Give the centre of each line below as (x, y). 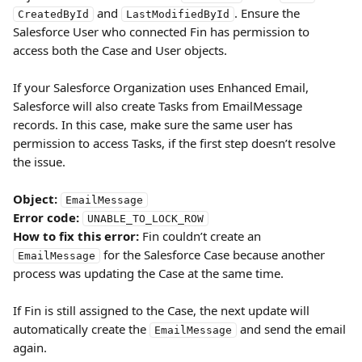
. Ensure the (269, 13)
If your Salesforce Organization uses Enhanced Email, (162, 87)
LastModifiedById (178, 14)
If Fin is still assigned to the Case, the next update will (163, 310)
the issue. (39, 162)
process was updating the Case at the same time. (148, 273)
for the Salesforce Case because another (214, 255)
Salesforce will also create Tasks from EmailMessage (159, 106)
